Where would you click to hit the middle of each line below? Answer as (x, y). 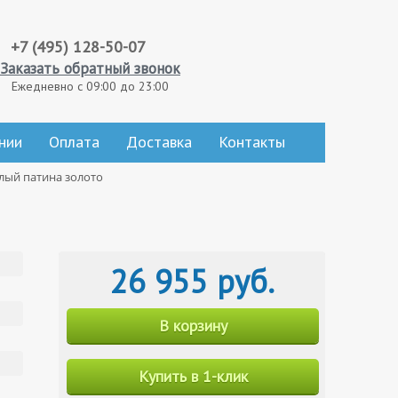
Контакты (252, 142)
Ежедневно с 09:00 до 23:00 (90, 86)
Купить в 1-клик (193, 376)
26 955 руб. (192, 281)
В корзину (193, 326)
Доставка (159, 142)
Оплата (74, 142)
